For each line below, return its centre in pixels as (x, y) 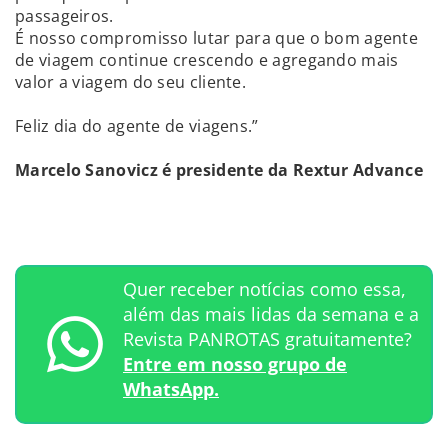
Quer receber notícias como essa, (264, 288)
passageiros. (64, 15)
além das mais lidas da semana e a (271, 313)
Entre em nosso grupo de (235, 363)
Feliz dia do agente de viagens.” (137, 125)
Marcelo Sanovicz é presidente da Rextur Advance (219, 169)
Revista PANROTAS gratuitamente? (267, 338)
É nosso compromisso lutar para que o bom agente (217, 37)
